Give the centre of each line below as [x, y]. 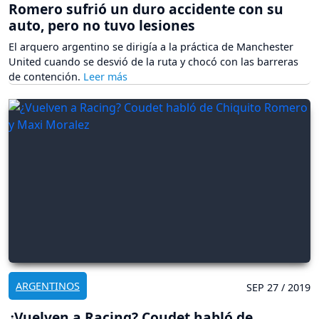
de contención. [46, 77]
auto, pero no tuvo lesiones [102, 26]
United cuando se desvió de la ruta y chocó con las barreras [153, 62]
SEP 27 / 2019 [278, 287]
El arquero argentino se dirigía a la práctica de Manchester [151, 47]
